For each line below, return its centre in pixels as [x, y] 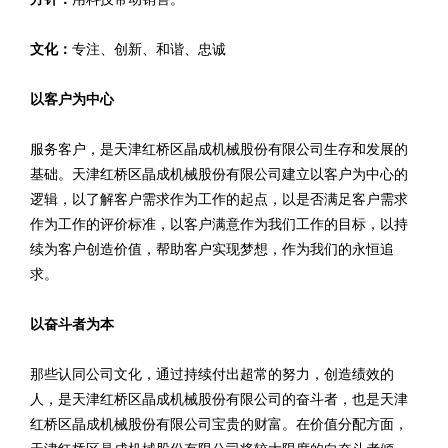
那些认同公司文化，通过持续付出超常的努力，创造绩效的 [212, 374]
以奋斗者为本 [72, 324]
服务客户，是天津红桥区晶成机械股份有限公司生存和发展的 [219, 149]
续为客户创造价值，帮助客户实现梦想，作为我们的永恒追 [212, 249]
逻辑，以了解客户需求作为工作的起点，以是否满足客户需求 [219, 199]
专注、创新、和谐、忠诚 [149, 49]
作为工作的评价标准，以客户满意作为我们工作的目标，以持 [219, 224]
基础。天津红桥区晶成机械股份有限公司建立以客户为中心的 [219, 174]
